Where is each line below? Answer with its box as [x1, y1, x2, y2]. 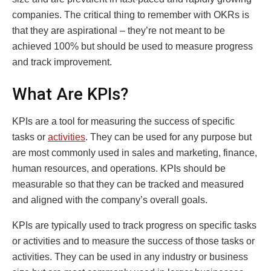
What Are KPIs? [12, 85, 128, 105]
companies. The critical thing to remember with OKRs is [12, 9, 249, 20]
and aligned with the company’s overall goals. [12, 194, 207, 205]
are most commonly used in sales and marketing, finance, [12, 147, 257, 158]
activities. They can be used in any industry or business [12, 251, 248, 262]
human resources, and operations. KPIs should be [12, 163, 226, 174]
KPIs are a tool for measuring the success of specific [12, 116, 235, 126]
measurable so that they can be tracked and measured [12, 178, 244, 189]
